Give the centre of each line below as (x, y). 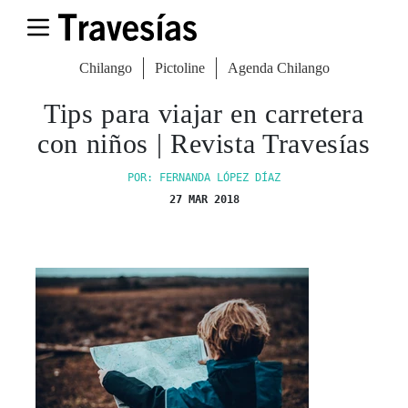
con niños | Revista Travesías (204, 143)
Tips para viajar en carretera (204, 113)
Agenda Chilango (278, 68)
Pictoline (179, 68)
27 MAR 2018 (204, 199)
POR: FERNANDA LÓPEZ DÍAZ (204, 178)
